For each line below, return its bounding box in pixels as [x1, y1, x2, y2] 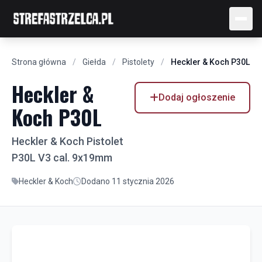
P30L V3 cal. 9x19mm [12, 151, 112, 164]
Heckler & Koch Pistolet [12, 135, 123, 147]
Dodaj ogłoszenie [158, 92, 235, 103]
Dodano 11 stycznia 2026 [81, 177, 174, 186]
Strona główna [12, 57, 66, 67]
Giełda [82, 57, 106, 67]
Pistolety [122, 57, 154, 67]
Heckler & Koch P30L [171, 57, 250, 67]
